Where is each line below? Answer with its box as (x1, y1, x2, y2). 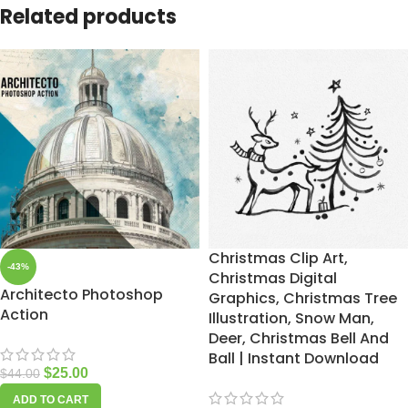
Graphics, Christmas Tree (209, 288, 397, 310)
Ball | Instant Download (209, 348, 379, 370)
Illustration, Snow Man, (209, 308, 374, 330)
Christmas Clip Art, (209, 248, 348, 270)
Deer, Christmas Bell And (209, 328, 389, 350)
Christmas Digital (209, 268, 337, 290)
